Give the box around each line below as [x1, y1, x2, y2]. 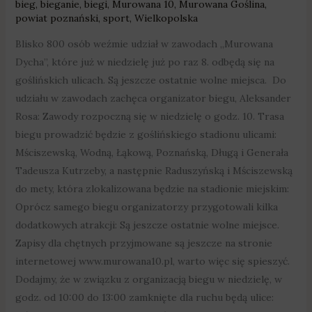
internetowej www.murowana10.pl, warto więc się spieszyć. [15, 254, 290, 267]
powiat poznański [15, 11, 98, 24]
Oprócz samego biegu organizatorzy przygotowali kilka [15, 200, 278, 213]
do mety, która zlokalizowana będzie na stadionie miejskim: [15, 182, 289, 195]
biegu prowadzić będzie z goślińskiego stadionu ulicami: [15, 127, 276, 141]
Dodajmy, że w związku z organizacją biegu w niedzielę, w [15, 272, 282, 286]
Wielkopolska [134, 11, 198, 24]
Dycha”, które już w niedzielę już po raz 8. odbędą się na [15, 55, 274, 68]
